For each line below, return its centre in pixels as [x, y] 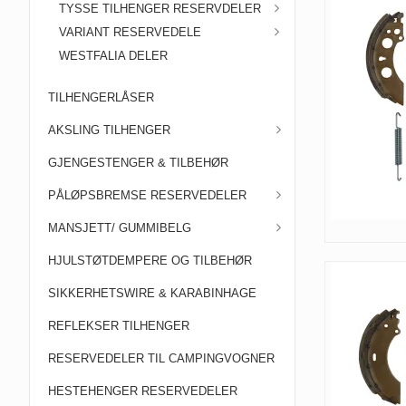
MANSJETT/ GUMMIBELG [120, 228]
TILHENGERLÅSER [101, 97]
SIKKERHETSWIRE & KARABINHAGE [152, 293]
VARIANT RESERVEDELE [130, 32]
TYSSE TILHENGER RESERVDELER [160, 9]
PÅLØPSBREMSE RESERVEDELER [147, 195]
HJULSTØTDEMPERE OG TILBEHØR [150, 261]
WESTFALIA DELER [113, 56]
